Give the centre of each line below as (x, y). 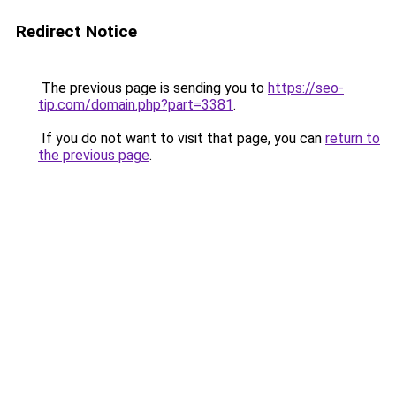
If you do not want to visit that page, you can (182, 138)
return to (353, 138)
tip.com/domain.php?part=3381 (136, 105)
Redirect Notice (76, 31)
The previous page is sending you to (153, 88)
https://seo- (306, 88)
